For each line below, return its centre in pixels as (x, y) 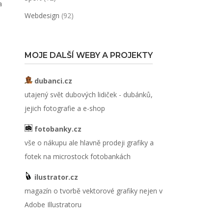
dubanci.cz (52, 81)
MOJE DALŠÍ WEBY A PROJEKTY (88, 55)
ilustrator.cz (55, 177)
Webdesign (42, 15)
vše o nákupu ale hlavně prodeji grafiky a (89, 143)
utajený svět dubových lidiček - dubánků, (88, 95)
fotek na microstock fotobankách (77, 156)
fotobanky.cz (57, 129)
